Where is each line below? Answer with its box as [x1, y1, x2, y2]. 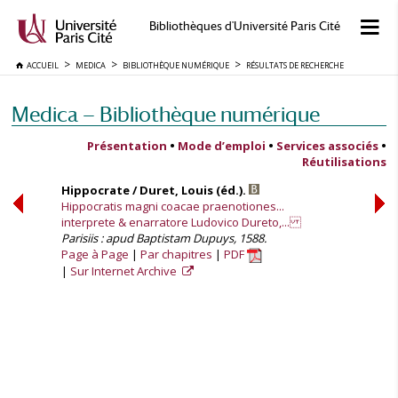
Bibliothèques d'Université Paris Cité [148, 20, 340, 33]
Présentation [87, 138, 167, 154]
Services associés [276, 138, 378, 154]
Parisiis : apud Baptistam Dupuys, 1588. [61, 230, 267, 246]
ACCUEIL [23, 60, 59, 71]
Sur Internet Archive [70, 263, 179, 280]
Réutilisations [302, 154, 386, 170]
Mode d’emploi [178, 138, 266, 154]
